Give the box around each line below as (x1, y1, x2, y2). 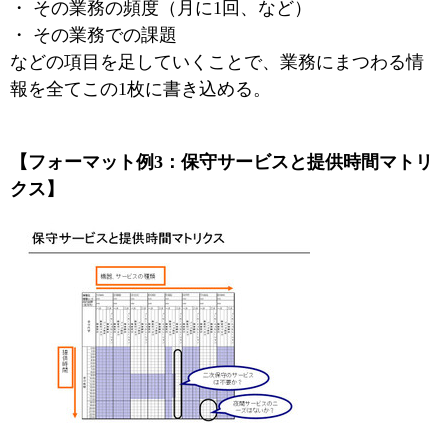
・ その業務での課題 (10, 25, 177, 45)
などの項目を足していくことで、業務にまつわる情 (10, 52, 424, 72)
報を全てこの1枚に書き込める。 (10, 79, 271, 99)
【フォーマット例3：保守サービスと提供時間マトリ (10, 152, 433, 172)
